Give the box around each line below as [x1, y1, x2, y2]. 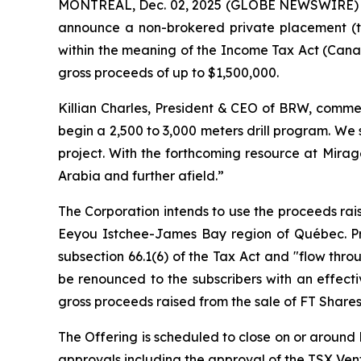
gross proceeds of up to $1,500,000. [58, 64, 279, 81]
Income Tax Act [220, 41, 319, 58]
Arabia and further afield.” [58, 167, 224, 184]
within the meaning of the [58, 41, 221, 58]
